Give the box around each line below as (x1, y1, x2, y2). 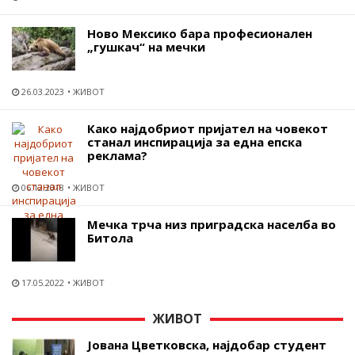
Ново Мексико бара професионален (87, 25, 312, 41)
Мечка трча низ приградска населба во (87, 216, 336, 232)
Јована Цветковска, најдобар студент (87, 336, 326, 353)
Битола (87, 229, 133, 246)
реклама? (87, 147, 147, 163)
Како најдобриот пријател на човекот (87, 120, 328, 136)
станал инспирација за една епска (87, 133, 302, 150)
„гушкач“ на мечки (87, 38, 205, 55)
